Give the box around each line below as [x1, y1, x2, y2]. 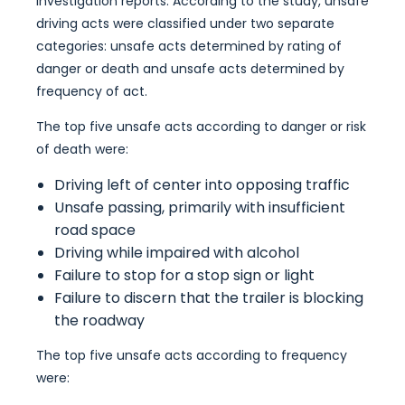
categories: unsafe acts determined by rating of [36, 37, 342, 55]
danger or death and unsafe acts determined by [36, 60, 344, 78]
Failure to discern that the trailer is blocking [54, 287, 363, 308]
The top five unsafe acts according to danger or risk [36, 118, 366, 136]
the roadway [54, 310, 145, 331]
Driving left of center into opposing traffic [54, 174, 350, 195]
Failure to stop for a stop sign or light [54, 265, 315, 286]
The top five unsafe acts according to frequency [36, 346, 347, 364]
